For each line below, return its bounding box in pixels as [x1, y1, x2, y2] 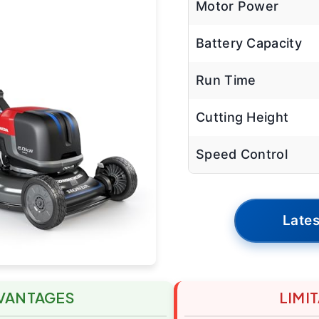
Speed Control [196, 147, 288, 162]
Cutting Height [196, 110, 289, 125]
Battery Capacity [196, 36, 302, 51]
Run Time [196, 73, 256, 88]
